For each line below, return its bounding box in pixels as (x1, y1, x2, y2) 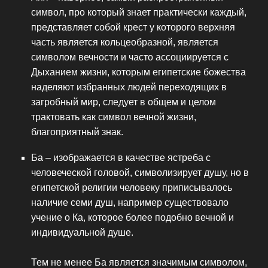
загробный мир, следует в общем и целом (31, 96, 216, 107)
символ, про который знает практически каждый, (31, 7, 246, 17)
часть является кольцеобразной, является (31, 36, 218, 47)
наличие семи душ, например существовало (31, 197, 229, 208)
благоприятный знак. (31, 126, 123, 137)
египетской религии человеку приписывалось (31, 182, 232, 193)
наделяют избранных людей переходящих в (31, 81, 227, 92)
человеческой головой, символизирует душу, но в (31, 167, 249, 178)
